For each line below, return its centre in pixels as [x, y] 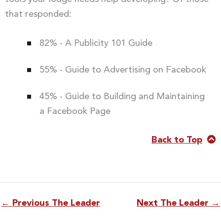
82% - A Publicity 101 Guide [96, 44]
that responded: [38, 15]
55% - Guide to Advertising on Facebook [123, 70]
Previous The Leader [55, 203]
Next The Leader [174, 203]
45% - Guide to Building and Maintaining [122, 97]
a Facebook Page [75, 112]
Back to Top [177, 140]
